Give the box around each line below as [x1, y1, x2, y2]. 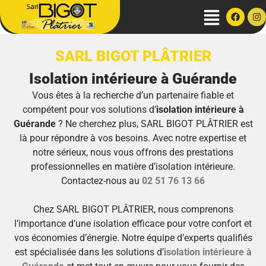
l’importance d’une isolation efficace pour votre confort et [14, 217, 252, 229]
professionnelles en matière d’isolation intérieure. [31, 160, 235, 172]
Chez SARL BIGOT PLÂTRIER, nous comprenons [33, 203, 233, 215]
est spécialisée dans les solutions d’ [14, 246, 164, 258]
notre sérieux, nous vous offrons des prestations [33, 146, 233, 158]
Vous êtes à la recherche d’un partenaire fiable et [32, 89, 234, 101]
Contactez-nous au [61, 175, 142, 186]
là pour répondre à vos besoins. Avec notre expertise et [20, 132, 246, 144]
